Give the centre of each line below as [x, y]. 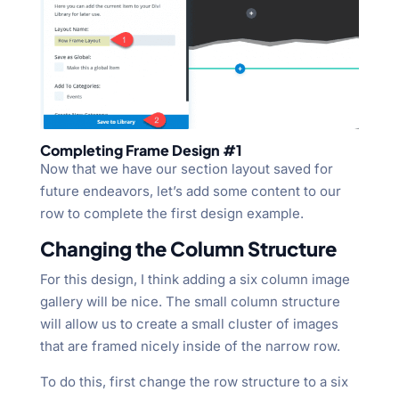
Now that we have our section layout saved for [186, 169]
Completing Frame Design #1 [141, 151]
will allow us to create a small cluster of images [189, 324]
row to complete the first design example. [171, 214]
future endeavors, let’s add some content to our [190, 191]
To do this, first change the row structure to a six [194, 382]
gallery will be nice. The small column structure [190, 302]
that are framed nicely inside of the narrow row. [190, 346]
